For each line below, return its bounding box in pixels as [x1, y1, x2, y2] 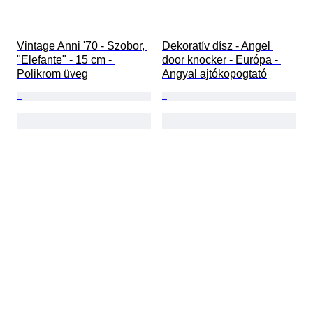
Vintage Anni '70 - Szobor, [17, 40, 147, 52]
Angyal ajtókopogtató [162, 68, 267, 80]
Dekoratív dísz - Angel [162, 40, 273, 52]
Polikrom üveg [17, 68, 88, 80]
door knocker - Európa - [162, 54, 281, 66]
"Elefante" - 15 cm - [17, 54, 115, 66]
